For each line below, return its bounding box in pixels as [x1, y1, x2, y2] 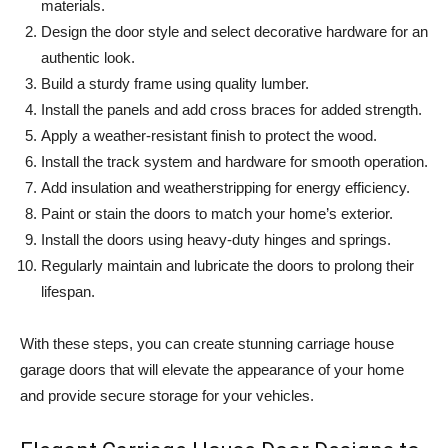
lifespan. [41, 283, 95, 301]
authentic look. [41, 49, 135, 67]
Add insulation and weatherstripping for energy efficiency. [41, 179, 410, 197]
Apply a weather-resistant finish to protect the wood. [41, 127, 377, 145]
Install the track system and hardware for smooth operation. [41, 153, 428, 171]
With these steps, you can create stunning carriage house [20, 335, 394, 353]
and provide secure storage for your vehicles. [20, 387, 314, 405]
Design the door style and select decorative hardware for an [41, 23, 428, 41]
